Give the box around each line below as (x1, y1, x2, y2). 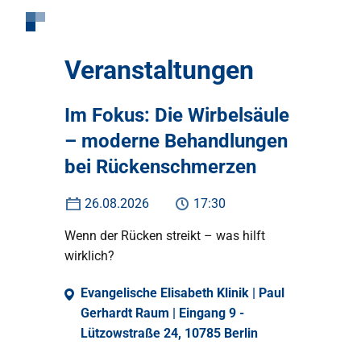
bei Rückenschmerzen (64, 156, 256, 178)
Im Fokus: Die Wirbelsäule (64, 104, 289, 127)
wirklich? (64, 248, 114, 263)
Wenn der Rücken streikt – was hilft (64, 228, 265, 243)
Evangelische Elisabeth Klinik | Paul (81, 285, 284, 301)
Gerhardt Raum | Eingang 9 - (81, 305, 244, 321)
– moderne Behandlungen (64, 130, 288, 152)
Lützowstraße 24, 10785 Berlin (81, 326, 258, 341)
